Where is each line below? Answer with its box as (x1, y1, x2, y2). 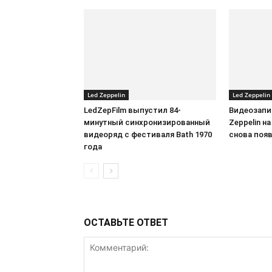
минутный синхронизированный (84, 118, 210, 127)
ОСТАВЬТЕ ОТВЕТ (84, 217, 168, 228)
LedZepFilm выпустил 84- (84, 106, 181, 115)
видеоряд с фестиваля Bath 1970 (84, 130, 212, 139)
